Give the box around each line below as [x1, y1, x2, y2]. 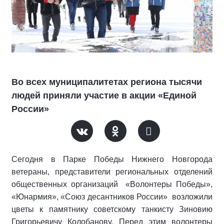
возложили [172, 192, 213, 201]
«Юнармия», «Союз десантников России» [11, 192, 170, 201]
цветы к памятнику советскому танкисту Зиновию [11, 205, 212, 214]
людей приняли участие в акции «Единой [11, 90, 196, 101]
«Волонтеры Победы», [125, 180, 212, 189]
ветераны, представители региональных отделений [11, 167, 212, 176]
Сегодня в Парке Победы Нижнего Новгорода [11, 155, 212, 164]
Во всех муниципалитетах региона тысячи [11, 77, 202, 87]
